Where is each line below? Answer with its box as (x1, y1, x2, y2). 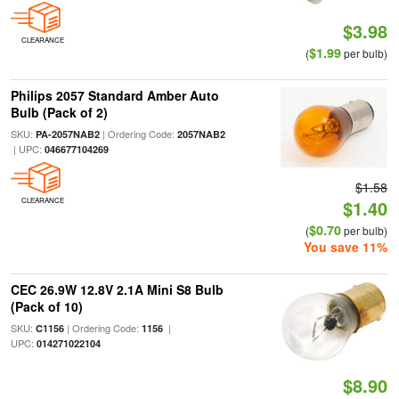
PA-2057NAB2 (35, 127, 100, 141)
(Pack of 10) (10, 297, 83, 315)
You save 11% (304, 238, 388, 256)
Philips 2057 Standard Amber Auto (10, 86, 219, 104)
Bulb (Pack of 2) (10, 103, 108, 121)
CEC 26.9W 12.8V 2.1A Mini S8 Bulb (10, 281, 224, 298)
